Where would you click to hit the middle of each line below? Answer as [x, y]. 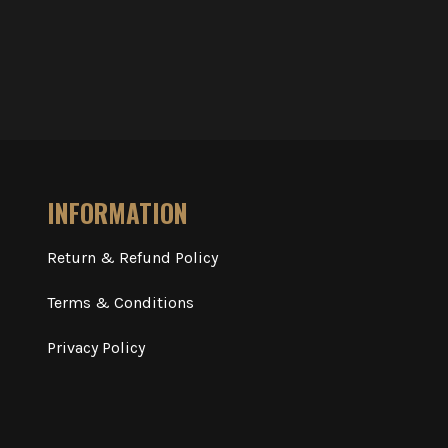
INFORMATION [117, 212]
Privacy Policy [95, 347]
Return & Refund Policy [132, 257]
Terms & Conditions [120, 302]
